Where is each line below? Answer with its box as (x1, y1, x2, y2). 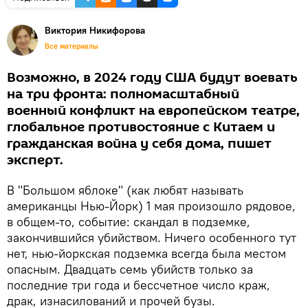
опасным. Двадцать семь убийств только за (7, 261, 253, 277)
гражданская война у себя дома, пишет (7, 133, 272, 153)
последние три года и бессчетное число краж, (7, 276, 270, 293)
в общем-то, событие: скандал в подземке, (7, 213, 250, 230)
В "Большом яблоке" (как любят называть (7, 181, 243, 198)
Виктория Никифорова (45, 23, 145, 36)
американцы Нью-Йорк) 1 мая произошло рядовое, (7, 197, 296, 214)
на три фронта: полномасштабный (7, 84, 239, 104)
